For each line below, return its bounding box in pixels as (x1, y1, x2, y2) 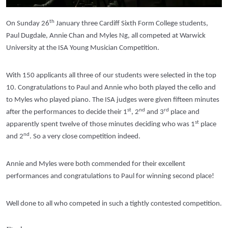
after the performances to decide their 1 (6, 108, 127, 116)
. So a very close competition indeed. (30, 133, 140, 140)
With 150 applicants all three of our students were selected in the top (6, 72, 216, 79)
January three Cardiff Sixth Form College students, (54, 20, 208, 27)
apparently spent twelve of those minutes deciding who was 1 (6, 121, 195, 128)
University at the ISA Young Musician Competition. (6, 44, 159, 52)
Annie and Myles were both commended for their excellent (6, 160, 185, 168)
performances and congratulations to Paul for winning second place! (6, 173, 214, 180)
